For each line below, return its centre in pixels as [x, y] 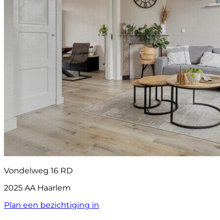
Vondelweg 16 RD [38, 171]
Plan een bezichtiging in [52, 205]
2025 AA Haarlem [37, 188]
